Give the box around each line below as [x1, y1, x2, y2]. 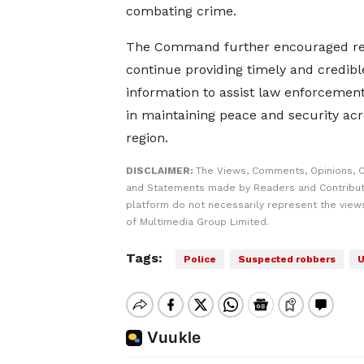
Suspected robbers [237, 253, 336, 265]
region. [125, 130, 168, 145]
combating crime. [125, 3, 236, 19]
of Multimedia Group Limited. [125, 216, 269, 227]
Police [183, 253, 216, 265]
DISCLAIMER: [125, 165, 196, 176]
